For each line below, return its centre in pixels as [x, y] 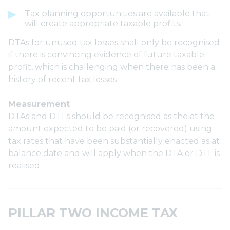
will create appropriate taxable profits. [103, 23]
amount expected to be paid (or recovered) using [110, 129]
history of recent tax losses [63, 79]
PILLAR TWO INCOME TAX [95, 213]
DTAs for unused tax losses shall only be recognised [114, 42]
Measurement [39, 104]
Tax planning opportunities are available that [117, 14]
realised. [26, 166]
